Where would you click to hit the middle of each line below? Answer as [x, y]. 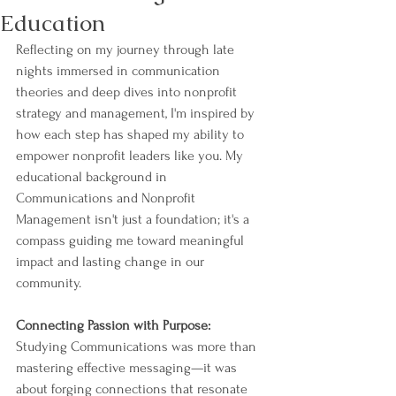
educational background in [93, 177]
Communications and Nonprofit [107, 198]
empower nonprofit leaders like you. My [131, 156]
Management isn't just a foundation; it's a [134, 219]
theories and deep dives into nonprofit [128, 92]
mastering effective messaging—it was [128, 368]
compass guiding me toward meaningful [132, 240]
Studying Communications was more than [138, 346]
